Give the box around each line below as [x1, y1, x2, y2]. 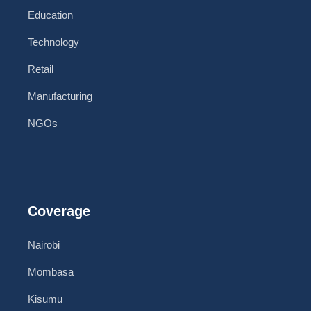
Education [28, 9, 73, 22]
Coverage [28, 203, 90, 219]
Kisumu [28, 293, 62, 305]
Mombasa [28, 266, 74, 278]
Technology [28, 36, 79, 49]
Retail [28, 63, 53, 76]
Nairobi [28, 239, 60, 251]
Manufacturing [28, 90, 92, 103]
